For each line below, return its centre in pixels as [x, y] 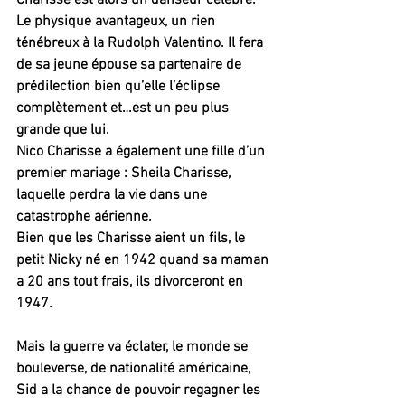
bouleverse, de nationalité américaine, [135, 368]
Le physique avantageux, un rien [118, 21]
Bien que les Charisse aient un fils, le [132, 238]
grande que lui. [63, 130]
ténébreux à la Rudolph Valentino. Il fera [141, 43]
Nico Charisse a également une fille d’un [142, 151]
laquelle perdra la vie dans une [113, 195]
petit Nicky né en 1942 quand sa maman [144, 260]
